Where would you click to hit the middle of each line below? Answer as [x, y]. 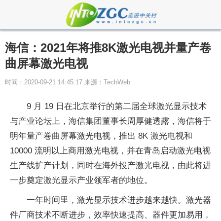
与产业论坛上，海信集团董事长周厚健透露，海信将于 [110, 121]
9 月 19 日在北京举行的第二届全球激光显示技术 [117, 106]
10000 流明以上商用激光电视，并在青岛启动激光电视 [110, 151]
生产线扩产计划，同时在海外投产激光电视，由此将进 [110, 166]
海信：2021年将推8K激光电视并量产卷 [108, 48]
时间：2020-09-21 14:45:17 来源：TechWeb [68, 82]
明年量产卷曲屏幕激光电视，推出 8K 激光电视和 [101, 136]
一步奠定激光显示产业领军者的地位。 [81, 180]
